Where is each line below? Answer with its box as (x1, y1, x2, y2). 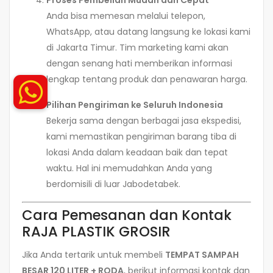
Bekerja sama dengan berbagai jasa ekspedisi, (46, 115, 241, 127)
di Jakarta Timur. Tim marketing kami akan (46, 41, 229, 54)
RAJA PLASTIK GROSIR (22, 222, 171, 242)
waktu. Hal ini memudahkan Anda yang (46, 162, 212, 175)
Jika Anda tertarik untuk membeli (22, 249, 165, 261)
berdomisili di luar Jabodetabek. (46, 178, 180, 191)
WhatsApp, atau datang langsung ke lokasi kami (46, 26, 250, 38)
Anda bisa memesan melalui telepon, (46, 10, 205, 23)
